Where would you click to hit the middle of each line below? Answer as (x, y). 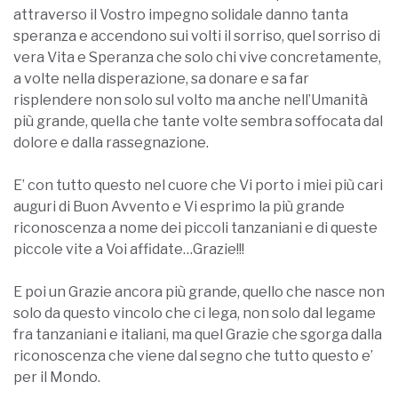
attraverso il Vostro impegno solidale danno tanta (181, 15)
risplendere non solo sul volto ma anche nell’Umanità (191, 100)
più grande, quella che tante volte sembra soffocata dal (198, 122)
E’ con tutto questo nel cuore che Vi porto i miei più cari (198, 186)
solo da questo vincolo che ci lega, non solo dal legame (195, 314)
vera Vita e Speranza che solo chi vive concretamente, (197, 58)
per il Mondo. (57, 378)
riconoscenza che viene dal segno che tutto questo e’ (193, 356)
